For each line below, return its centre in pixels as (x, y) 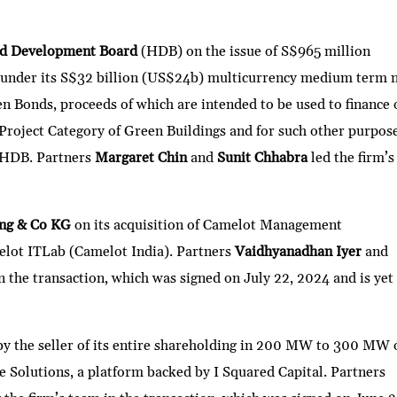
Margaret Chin (141, 158)
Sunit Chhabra (263, 158)
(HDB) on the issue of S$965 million (254, 52)
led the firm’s (351, 158)
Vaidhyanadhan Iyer (299, 252)
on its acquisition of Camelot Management (207, 226)
